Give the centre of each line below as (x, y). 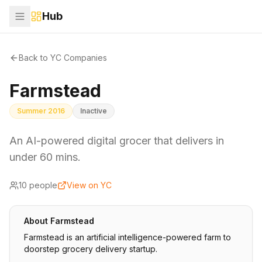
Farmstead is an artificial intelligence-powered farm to (127, 237)
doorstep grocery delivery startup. (91, 249)
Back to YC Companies (63, 58)
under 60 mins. (45, 157)
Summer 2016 (41, 111)
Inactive (94, 111)
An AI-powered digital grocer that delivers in (117, 141)
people (42, 185)
